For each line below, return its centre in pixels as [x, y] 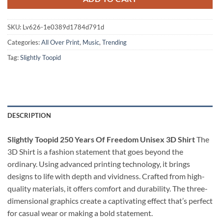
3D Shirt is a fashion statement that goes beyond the [95, 151]
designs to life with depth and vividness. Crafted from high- [106, 176]
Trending [114, 42]
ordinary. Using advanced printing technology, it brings [99, 164]
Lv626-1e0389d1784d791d [63, 27]
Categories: [24, 42]
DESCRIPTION [29, 115]
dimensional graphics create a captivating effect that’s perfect [110, 200]
